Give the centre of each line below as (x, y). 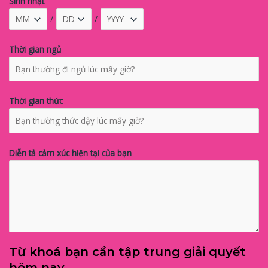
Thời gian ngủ (35, 49)
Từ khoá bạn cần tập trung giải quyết (127, 252)
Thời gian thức (36, 101)
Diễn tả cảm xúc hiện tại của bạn (70, 153)
